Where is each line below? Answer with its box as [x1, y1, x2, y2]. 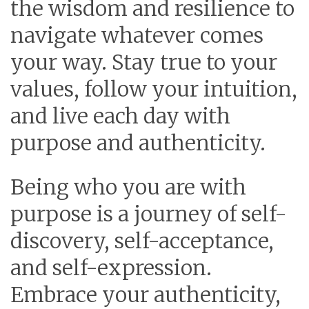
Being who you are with [10, 174, 246, 201]
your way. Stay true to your [10, 49, 277, 76]
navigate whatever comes [10, 22, 263, 49]
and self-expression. [10, 255, 212, 281]
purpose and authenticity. [10, 130, 266, 157]
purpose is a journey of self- [10, 201, 287, 228]
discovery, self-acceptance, [10, 228, 274, 255]
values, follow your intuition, [10, 76, 297, 103]
